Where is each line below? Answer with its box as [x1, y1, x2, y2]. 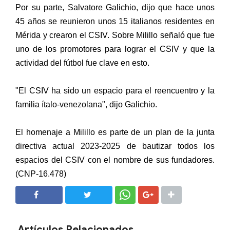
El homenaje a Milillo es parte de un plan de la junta [15, 128, 215, 137]
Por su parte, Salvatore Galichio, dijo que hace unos [15, 3, 215, 12]
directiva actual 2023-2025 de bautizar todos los [15, 142, 215, 150]
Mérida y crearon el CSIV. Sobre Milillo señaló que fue [15, 31, 215, 40]
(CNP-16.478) [15, 169, 66, 178]
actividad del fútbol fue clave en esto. [15, 59, 149, 67]
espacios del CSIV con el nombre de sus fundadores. [15, 156, 215, 164]
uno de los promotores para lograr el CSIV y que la [15, 45, 215, 53]
